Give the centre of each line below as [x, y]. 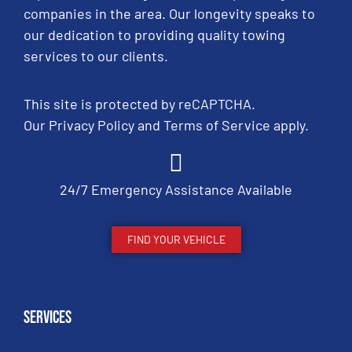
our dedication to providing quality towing [154, 35]
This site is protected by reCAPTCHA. [139, 104]
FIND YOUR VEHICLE [176, 240]
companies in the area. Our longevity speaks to [169, 14]
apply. [290, 125]
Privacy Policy [92, 125]
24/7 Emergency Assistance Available [176, 190]
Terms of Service [217, 125]
